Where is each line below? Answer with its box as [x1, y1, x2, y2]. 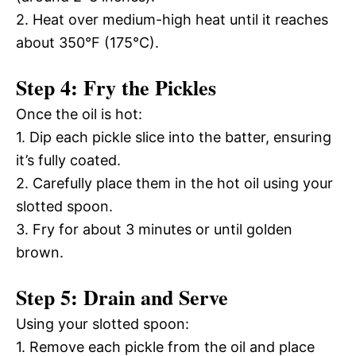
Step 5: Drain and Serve [16, 282, 228, 312]
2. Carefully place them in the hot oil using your [16, 175, 333, 192]
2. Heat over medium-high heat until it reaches [16, 11, 328, 28]
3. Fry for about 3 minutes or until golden [16, 221, 292, 238]
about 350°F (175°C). [16, 34, 159, 51]
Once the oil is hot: [16, 106, 142, 122]
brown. [16, 244, 64, 261]
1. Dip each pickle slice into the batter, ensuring [16, 129, 331, 145]
